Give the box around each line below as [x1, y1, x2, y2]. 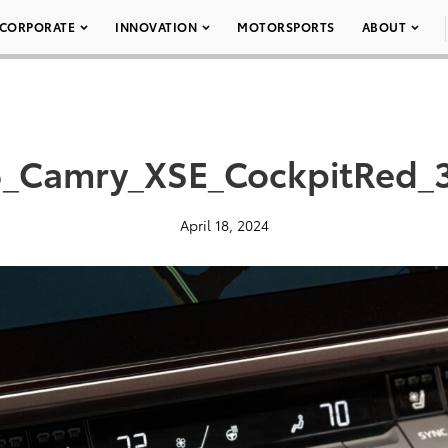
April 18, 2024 [179, 215, 269, 235]
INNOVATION [115, 18, 197, 35]
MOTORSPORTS [237, 18, 335, 35]
